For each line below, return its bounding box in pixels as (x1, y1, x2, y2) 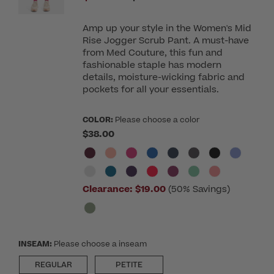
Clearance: (82, 182, 133, 196)
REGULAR (34, 259, 72, 270)
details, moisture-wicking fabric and (82, 70, 245, 84)
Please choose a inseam (54, 238, 147, 250)
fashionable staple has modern (82, 58, 221, 72)
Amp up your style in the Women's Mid (82, 21, 251, 35)
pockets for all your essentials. (82, 83, 219, 96)
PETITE (116, 259, 143, 270)
